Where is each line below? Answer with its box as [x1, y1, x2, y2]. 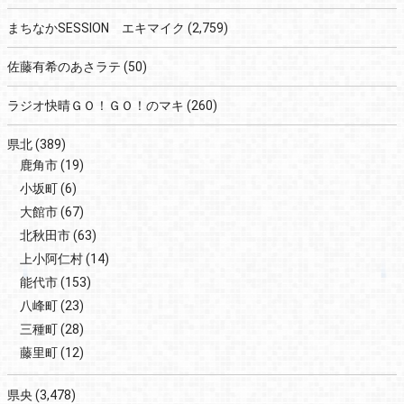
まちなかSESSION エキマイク [7, 20, 185, 35]
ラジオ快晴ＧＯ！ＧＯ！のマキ [7, 97, 184, 113]
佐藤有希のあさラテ [7, 59, 121, 74]
